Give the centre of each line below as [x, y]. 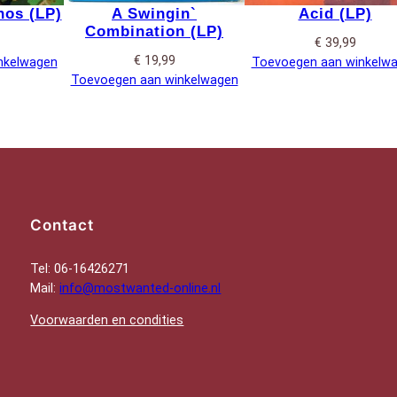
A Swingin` [154, 13]
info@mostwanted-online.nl [140, 288]
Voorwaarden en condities [107, 321]
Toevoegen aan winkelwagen [154, 80]
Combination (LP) [154, 31]
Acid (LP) [335, 13]
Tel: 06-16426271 [80, 269]
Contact [62, 226]
